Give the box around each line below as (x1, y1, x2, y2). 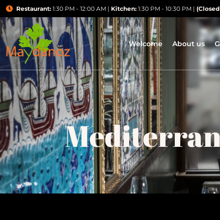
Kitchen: (110, 5, 137, 12)
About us (172, 39, 205, 48)
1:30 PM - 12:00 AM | (51, 5, 111, 12)
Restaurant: (16, 5, 51, 12)
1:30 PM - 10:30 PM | (136, 5, 196, 12)
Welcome (128, 39, 163, 48)
